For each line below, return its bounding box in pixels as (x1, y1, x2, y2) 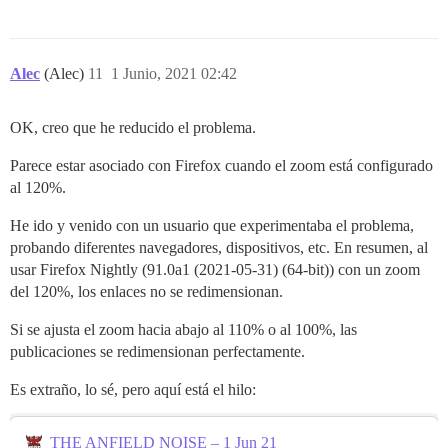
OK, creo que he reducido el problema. (10, 118, 256, 136)
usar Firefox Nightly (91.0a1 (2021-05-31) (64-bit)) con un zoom (10, 260, 420, 278)
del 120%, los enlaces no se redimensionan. (10, 282, 283, 300)
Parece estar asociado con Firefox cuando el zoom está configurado (10, 156, 433, 174)
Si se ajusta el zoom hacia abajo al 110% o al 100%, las (10, 320, 357, 338)
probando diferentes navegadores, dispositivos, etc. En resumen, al (10, 238, 428, 256)
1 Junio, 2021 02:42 (111, 64, 237, 82)
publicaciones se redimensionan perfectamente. (10, 342, 305, 360)
